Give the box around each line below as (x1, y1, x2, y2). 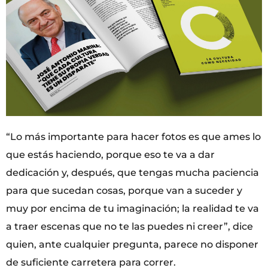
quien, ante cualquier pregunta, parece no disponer (6, 239, 258, 251)
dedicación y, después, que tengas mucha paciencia (6, 167, 259, 179)
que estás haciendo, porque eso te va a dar (6, 149, 215, 161)
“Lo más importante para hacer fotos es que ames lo (6, 131, 261, 143)
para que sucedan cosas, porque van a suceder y (6, 185, 242, 197)
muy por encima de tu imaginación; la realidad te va (6, 203, 259, 215)
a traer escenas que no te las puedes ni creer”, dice (6, 221, 253, 233)
